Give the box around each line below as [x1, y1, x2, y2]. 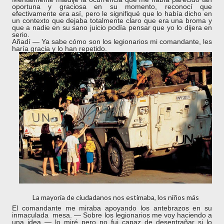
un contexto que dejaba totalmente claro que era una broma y [12, 16, 212, 24]
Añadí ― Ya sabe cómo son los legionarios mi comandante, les [12, 37, 212, 45]
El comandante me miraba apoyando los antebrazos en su [12, 204, 212, 212]
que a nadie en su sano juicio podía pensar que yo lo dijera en [12, 23, 212, 31]
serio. [12, 30, 29, 38]
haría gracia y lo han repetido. [12, 44, 107, 52]
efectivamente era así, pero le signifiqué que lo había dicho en [12, 9, 212, 17]
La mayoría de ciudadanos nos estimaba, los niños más [32, 193, 199, 201]
